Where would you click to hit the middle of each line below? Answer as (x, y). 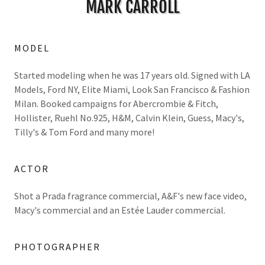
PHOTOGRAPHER (57, 247)
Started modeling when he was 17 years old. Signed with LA (132, 75)
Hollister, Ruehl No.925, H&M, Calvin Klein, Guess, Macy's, (129, 118)
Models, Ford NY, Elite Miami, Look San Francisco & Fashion (132, 89)
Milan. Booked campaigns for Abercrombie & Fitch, (116, 104)
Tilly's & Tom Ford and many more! (84, 132)
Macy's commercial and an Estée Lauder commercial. (121, 210)
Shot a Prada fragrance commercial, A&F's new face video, (130, 196)
